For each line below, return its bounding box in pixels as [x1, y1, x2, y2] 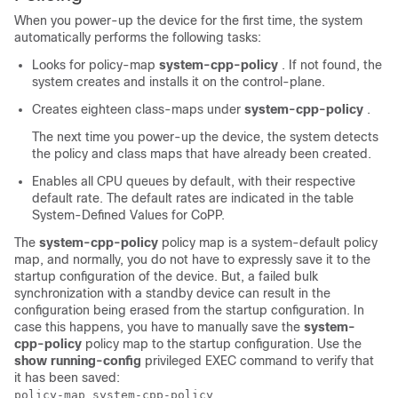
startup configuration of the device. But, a [14, 269, 259, 283]
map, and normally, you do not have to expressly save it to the [14, 252, 370, 267]
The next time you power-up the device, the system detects [32, 130, 378, 144]
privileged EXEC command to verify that [141, 354, 374, 368]
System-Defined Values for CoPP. [32, 208, 225, 222]
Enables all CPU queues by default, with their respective [32, 174, 355, 188]
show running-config [14, 354, 141, 368]
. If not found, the [282, 58, 382, 72]
